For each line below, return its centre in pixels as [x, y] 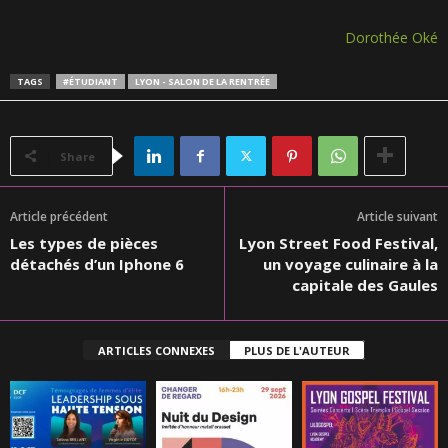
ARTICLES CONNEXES [156, 350]
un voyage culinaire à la [350, 264]
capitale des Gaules [365, 285]
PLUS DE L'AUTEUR [297, 350]
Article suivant [397, 216]
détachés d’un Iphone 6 [97, 264]
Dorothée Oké [391, 37]
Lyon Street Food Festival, [338, 243]
